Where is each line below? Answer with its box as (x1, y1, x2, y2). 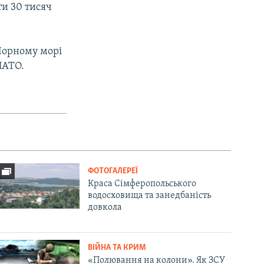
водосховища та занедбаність (88, 190, 212, 200)
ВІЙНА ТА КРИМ (88, 243, 147, 252)
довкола (88, 202, 123, 212)
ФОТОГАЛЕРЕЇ (88, 166, 138, 176)
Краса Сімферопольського (88, 179, 197, 189)
